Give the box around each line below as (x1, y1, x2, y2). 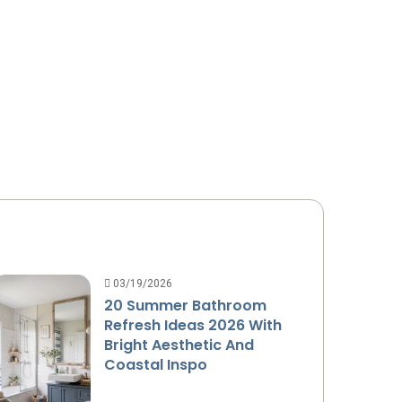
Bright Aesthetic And (104, 334, 255, 355)
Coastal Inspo (104, 354, 208, 375)
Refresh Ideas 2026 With (104, 314, 283, 336)
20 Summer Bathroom (104, 294, 267, 316)
